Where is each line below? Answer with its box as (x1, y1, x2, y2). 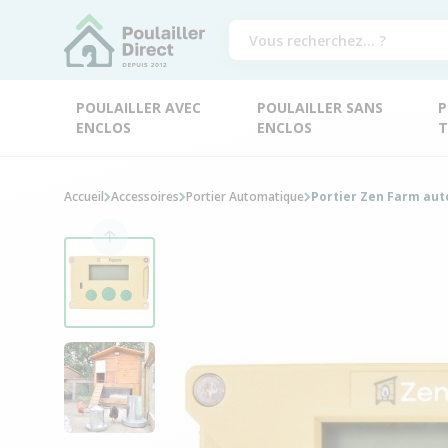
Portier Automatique (186, 188, 304, 205)
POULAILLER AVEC (76, 98, 201, 117)
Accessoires (111, 188, 179, 205)
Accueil (64, 188, 104, 205)
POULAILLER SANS (256, 98, 383, 117)
